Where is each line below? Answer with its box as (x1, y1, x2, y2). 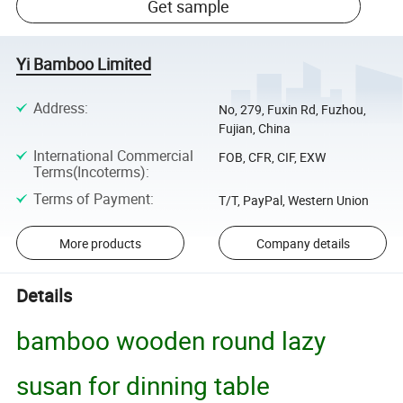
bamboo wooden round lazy (16, 322, 327, 357)
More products (58, 234, 141, 252)
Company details (255, 234, 350, 252)
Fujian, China (218, 120, 291, 138)
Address (32, 98, 85, 119)
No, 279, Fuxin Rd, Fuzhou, (218, 101, 366, 119)
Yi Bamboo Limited (16, 52, 152, 75)
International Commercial (32, 146, 193, 166)
